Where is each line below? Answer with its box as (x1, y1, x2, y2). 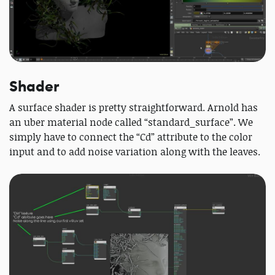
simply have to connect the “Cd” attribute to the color (9, 130, 252, 144)
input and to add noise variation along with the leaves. (9, 144, 260, 158)
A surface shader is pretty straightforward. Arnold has (9, 100, 258, 114)
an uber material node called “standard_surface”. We (9, 115, 253, 129)
